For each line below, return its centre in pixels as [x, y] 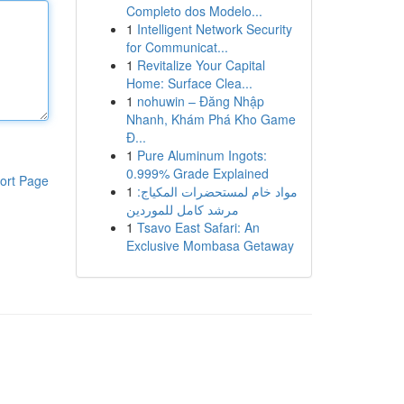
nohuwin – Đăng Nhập [200, 101]
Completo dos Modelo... [194, 11]
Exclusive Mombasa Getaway [210, 245]
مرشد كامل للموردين [182, 209]
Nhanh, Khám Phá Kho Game [211, 119]
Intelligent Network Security [214, 29]
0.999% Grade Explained [197, 173]
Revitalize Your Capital [201, 65]
